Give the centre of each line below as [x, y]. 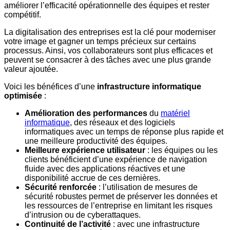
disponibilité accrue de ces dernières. [92, 178]
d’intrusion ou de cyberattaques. [84, 215]
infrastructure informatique [148, 87]
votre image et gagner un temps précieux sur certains [100, 42]
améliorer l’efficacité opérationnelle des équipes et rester [107, 6]
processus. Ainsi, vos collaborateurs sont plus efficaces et [108, 51]
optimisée [23, 96]
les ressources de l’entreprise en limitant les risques [119, 206]
